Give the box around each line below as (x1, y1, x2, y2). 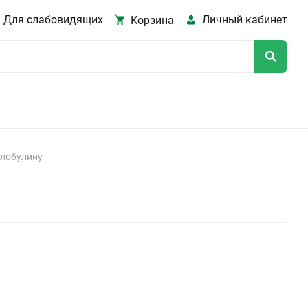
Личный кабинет (202, 13, 287, 26)
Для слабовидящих (3, 13, 103, 26)
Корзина (131, 13, 175, 27)
